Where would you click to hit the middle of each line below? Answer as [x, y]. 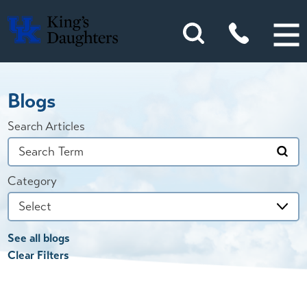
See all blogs [39, 238]
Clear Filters [39, 256]
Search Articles [47, 126]
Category [33, 181]
